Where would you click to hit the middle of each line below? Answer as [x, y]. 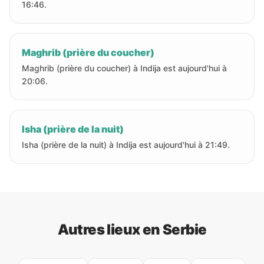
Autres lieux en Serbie [132, 230]
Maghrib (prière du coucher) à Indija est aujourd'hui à [124, 68]
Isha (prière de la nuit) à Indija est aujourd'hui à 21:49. [126, 145]
